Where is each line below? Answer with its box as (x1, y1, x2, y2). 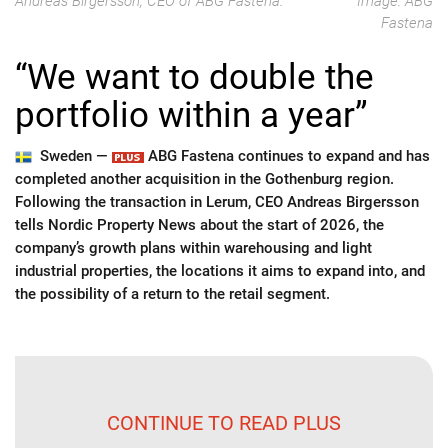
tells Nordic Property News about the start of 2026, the (15, 216, 384, 234)
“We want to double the (15, 57, 374, 98)
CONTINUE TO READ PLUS (106, 411, 341, 435)
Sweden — (39, 147, 108, 165)
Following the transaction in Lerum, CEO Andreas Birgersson (15, 193, 419, 211)
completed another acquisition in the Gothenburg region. (15, 170, 394, 188)
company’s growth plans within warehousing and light (15, 239, 372, 257)
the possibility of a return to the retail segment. (15, 285, 330, 303)
